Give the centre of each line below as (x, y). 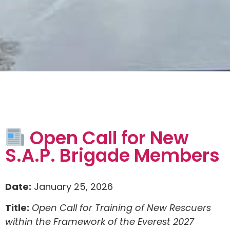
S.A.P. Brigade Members (112, 156)
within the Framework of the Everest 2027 (100, 222)
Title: (17, 208)
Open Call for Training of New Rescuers (121, 208)
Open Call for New (107, 138)
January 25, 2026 (72, 187)
